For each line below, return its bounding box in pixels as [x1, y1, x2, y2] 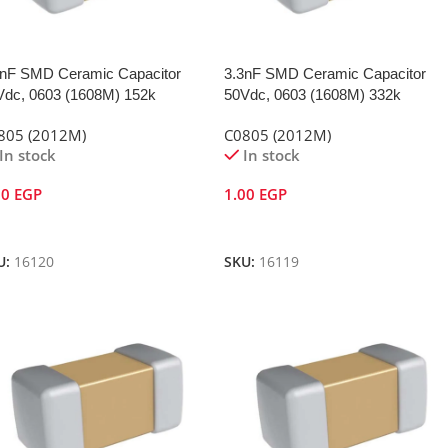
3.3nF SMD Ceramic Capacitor [223, 65, 426, 83]
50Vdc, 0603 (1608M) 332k [223, 86, 401, 104]
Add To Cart [235, 217, 309, 236]
